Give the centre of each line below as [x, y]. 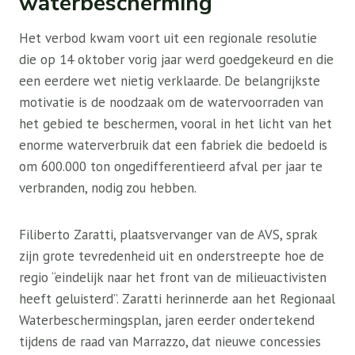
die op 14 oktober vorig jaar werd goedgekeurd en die [176, 59]
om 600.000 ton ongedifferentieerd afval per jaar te [171, 166]
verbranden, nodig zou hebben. [108, 188]
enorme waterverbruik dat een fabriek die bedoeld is [173, 145]
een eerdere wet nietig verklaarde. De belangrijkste [170, 81]
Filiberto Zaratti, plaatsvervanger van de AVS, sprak [168, 235]
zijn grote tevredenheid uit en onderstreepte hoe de [172, 256]
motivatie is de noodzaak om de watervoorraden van [171, 102]
